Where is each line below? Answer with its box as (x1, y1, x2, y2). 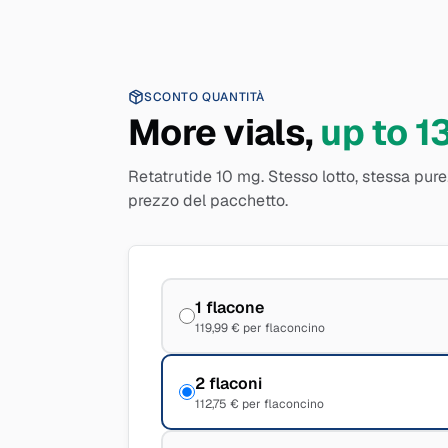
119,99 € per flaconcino (195, 320, 325, 336)
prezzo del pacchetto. (128, 190, 288, 211)
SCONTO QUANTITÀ (144, 89, 265, 105)
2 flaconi (195, 373, 262, 394)
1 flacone (195, 297, 264, 318)
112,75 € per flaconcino (195, 396, 324, 412)
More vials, (128, 109, 314, 156)
